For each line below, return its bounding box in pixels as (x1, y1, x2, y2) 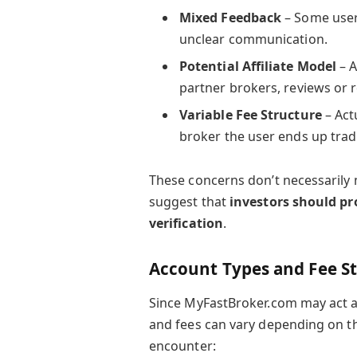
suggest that (148, 193, 230, 211)
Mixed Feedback (178, 9, 282, 27)
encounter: (148, 337, 216, 355)
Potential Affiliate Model (178, 57, 336, 76)
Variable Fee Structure (178, 106, 322, 124)
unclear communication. (178, 30, 328, 49)
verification (148, 214, 223, 233)
